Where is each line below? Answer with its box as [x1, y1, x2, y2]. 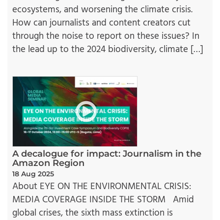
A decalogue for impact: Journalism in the [12, 148, 201, 160]
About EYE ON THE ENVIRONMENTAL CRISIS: [12, 179, 191, 194]
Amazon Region [12, 158, 84, 169]
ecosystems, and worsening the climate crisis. [12, 2, 192, 17]
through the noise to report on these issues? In [12, 28, 199, 44]
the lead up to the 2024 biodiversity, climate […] [12, 42, 203, 57]
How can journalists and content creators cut [12, 15, 191, 30]
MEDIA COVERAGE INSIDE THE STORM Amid [12, 192, 194, 208]
